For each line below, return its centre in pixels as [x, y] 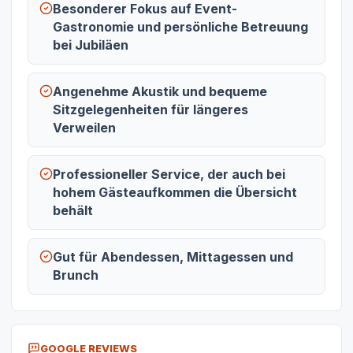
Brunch [76, 275]
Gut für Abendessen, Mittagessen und [173, 257]
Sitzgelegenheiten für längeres [150, 110]
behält [73, 211]
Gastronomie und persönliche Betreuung [180, 27]
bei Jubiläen [91, 45]
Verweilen [84, 128]
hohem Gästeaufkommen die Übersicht [175, 193]
